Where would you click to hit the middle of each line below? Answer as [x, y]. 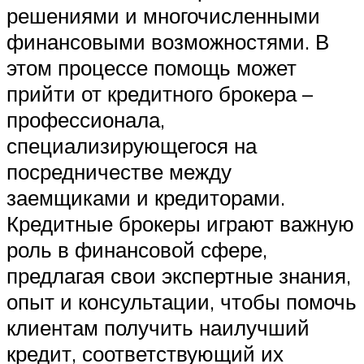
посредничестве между [119, 172]
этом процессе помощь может [152, 68]
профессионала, [86, 120]
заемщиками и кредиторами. [146, 198]
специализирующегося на [132, 146]
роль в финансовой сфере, [137, 250]
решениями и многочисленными [163, 16]
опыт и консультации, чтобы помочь [182, 302]
